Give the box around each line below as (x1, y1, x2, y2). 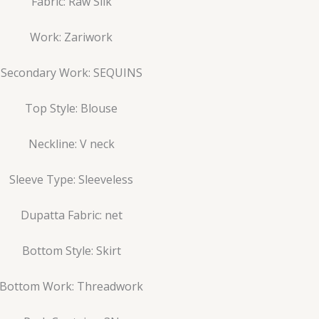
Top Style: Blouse (25, 100, 117, 116)
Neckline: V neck (28, 135, 115, 152)
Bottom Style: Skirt (21, 242, 121, 258)
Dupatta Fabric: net (20, 206, 122, 223)
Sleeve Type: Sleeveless (9, 171, 133, 187)
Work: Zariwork (30, 28, 113, 45)
